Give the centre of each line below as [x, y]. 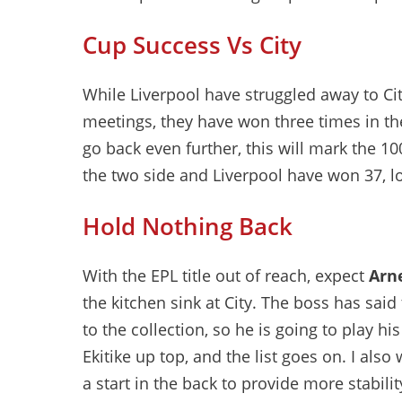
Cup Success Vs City [192, 45]
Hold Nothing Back [188, 226]
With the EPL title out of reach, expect [226, 275]
